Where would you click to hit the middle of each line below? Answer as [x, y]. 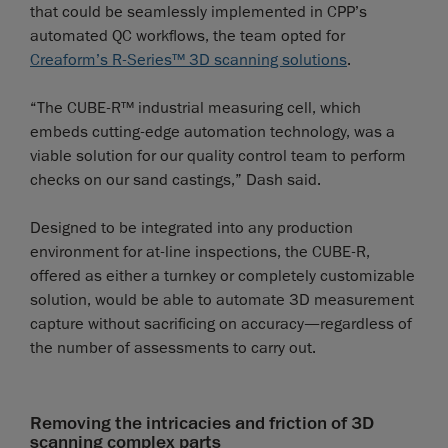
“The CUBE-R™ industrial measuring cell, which [195, 107]
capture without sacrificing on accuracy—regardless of [221, 323]
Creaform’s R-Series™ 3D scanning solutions [188, 59]
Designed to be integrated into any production [191, 227]
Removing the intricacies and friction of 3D [202, 422]
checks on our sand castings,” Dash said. [175, 179]
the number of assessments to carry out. [173, 347]
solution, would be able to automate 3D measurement [222, 299]
